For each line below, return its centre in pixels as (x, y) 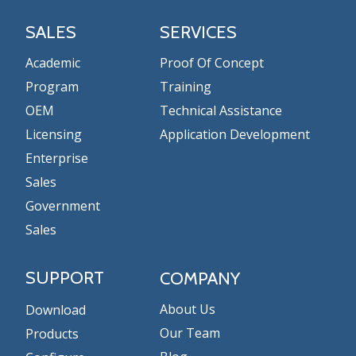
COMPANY (199, 278)
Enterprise (57, 158)
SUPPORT (65, 277)
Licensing (54, 134)
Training (185, 86)
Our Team (190, 333)
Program (52, 86)
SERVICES (198, 32)
